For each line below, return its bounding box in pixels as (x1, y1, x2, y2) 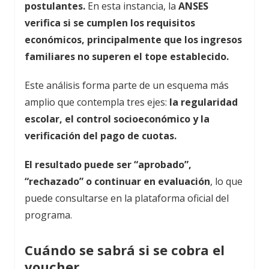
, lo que (210, 174, 243, 188)
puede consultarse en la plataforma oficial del (25, 191, 229, 205)
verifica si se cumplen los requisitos (25, 16, 195, 29)
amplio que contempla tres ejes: (25, 95, 169, 109)
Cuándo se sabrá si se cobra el (25, 240, 225, 259)
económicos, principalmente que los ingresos (25, 32, 242, 46)
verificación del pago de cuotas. (25, 128, 177, 142)
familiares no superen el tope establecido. (25, 49, 229, 63)
